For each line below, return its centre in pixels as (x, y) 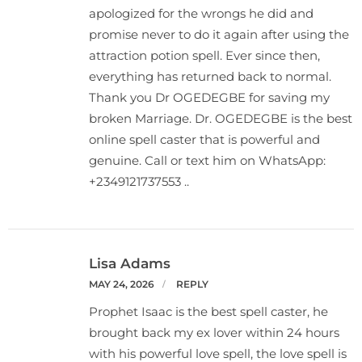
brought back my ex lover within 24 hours (214, 332)
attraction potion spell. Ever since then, (204, 55)
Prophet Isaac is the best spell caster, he (208, 311)
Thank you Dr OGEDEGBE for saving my (209, 97)
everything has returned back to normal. (210, 76)
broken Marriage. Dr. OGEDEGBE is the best (221, 118)
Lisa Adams (130, 263)
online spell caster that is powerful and (204, 139)
